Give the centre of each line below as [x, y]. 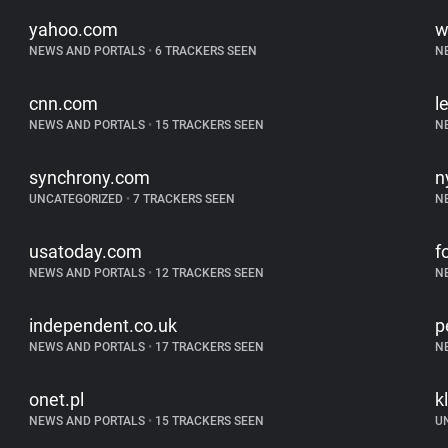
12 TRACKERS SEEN [208, 273]
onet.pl [57, 399]
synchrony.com [90, 177]
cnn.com [64, 103]
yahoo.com [74, 29]
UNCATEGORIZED [78, 199]
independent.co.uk [103, 325]
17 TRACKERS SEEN [208, 347]
